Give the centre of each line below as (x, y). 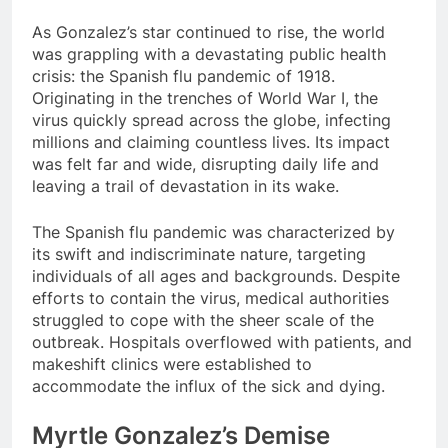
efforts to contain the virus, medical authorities (210, 297)
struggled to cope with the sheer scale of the (203, 319)
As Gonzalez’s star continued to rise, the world (208, 31)
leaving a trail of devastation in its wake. (185, 185)
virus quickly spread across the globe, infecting (211, 119)
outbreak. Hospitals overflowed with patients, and (222, 341)
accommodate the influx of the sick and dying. (208, 385)
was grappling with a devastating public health (209, 53)
